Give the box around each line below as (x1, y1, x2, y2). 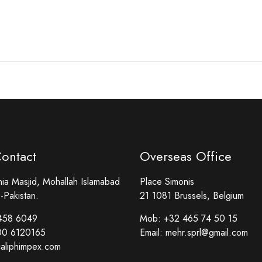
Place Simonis (140, 175, 194, 188)
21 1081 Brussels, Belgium (140, 189, 244, 202)
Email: (140, 226, 166, 239)
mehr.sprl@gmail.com (166, 226, 248, 239)
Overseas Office (140, 147, 232, 166)
